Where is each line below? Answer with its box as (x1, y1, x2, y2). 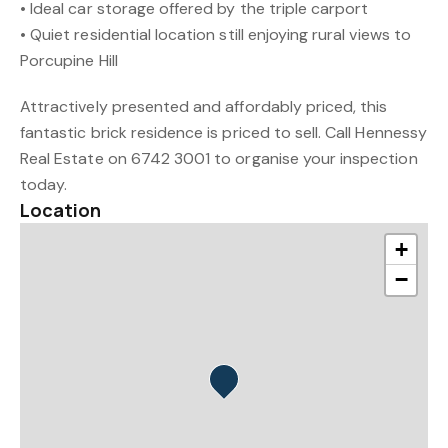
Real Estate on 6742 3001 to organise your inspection (20, 148, 418, 169)
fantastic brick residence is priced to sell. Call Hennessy (20, 122, 427, 143)
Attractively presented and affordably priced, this (20, 96, 388, 117)
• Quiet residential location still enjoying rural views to (20, 24, 411, 45)
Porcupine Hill (20, 50, 118, 71)
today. (20, 174, 68, 195)
